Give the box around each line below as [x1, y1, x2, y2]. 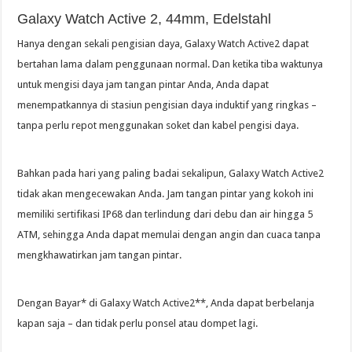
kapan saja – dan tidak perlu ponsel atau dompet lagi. [17, 317, 258, 330]
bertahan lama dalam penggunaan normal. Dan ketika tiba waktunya [17, 58, 324, 71]
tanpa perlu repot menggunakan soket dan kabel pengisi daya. [17, 119, 299, 132]
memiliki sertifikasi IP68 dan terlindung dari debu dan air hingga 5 [17, 208, 313, 221]
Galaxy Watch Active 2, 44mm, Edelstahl [17, 11, 272, 27]
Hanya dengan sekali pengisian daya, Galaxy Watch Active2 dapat [17, 38, 310, 50]
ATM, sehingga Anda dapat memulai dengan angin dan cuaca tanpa [17, 229, 321, 241]
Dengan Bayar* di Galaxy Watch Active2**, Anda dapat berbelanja [17, 297, 315, 310]
